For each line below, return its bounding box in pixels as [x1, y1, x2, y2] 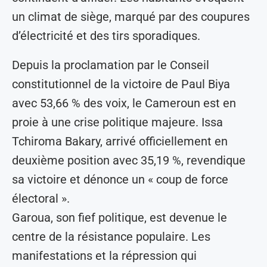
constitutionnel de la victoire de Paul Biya [12, 76, 230, 91]
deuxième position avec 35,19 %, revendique [12, 153, 246, 167]
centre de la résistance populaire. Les [12, 229, 210, 244]
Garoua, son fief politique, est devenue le [12, 210, 227, 225]
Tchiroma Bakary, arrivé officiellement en [12, 133, 228, 148]
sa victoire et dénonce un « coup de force [12, 172, 228, 187]
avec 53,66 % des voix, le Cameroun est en [12, 95, 236, 110]
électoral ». [12, 191, 70, 206]
